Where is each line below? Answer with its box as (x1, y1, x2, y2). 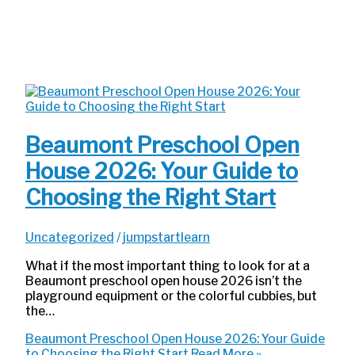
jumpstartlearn (122, 229, 210, 245)
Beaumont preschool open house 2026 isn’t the (25, 273, 302, 289)
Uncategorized (25, 229, 114, 245)
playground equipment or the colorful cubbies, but (25, 288, 317, 304)
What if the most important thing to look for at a (25, 258, 310, 274)
